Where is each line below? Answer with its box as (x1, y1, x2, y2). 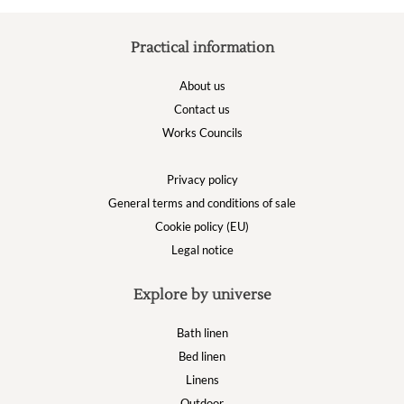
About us (179, 78, 225, 93)
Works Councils (161, 125, 243, 140)
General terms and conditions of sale (108, 196, 296, 210)
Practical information (130, 39, 274, 57)
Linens (185, 372, 219, 387)
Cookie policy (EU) (155, 219, 249, 234)
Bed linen (179, 349, 225, 363)
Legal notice (170, 243, 234, 257)
